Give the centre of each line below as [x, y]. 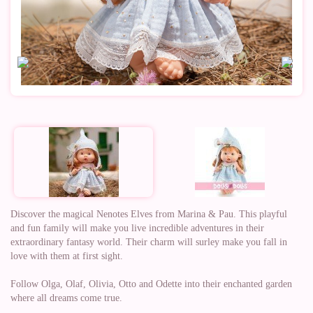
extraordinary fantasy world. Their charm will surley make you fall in [149, 242]
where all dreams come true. [66, 298]
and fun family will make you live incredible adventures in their [137, 228]
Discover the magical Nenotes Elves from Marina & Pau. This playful [149, 214]
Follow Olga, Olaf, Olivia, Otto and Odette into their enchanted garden [151, 284]
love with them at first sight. [67, 256]
